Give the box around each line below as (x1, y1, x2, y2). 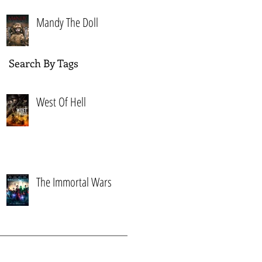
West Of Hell (36, 94, 86, 110)
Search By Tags (9, 56, 78, 70)
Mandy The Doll (36, 14, 98, 30)
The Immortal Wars (36, 174, 112, 190)
